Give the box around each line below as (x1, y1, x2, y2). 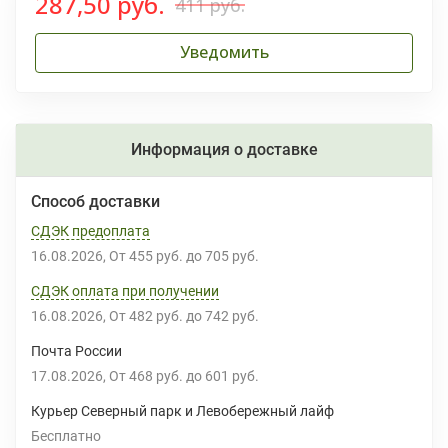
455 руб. (137, 248, 183, 264)
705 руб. (213, 248, 259, 264)
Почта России (31, 343, 122, 359)
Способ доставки (31, 192, 160, 211)
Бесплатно (40, 428, 101, 444)
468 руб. (137, 368, 183, 384)
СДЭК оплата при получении (31, 283, 219, 299)
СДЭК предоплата (31, 223, 150, 239)
